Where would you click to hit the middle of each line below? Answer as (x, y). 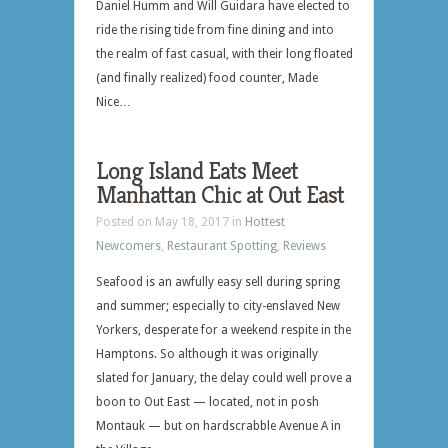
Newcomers (128, 246)
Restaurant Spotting (222, 246)
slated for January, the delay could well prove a (224, 378)
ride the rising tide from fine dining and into (215, 30)
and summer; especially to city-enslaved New (218, 306)
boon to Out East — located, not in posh (207, 402)
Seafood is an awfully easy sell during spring (218, 282)
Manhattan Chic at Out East (220, 195)
